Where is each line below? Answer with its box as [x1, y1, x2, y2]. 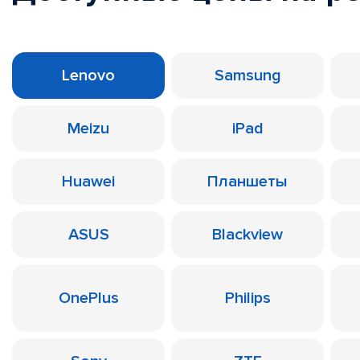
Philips [224, 288, 271, 308]
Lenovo [62, 66, 115, 85]
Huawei [62, 172, 115, 191]
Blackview [212, 225, 283, 244]
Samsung [214, 66, 281, 85]
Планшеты [207, 172, 288, 191]
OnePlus [58, 288, 119, 308]
